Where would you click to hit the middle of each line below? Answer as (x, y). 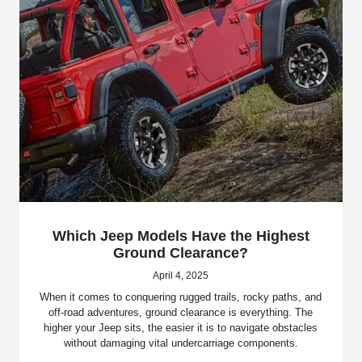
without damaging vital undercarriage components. (181, 343)
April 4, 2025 (181, 275)
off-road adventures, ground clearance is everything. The (181, 312)
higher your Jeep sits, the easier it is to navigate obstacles (181, 327)
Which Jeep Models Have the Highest (181, 236)
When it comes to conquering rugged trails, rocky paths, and (181, 297)
